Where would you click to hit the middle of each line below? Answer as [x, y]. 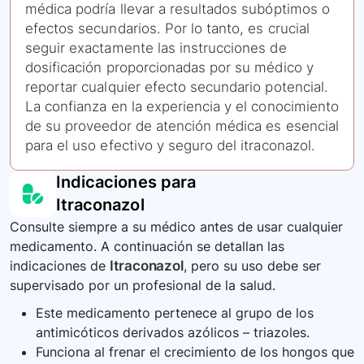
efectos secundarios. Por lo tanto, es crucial [167, 29]
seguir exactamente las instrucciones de [156, 48]
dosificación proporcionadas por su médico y [169, 68]
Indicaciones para [126, 182]
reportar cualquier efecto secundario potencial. [177, 87]
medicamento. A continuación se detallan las [147, 247]
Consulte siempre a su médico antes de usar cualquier [176, 227]
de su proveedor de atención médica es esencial [182, 126]
